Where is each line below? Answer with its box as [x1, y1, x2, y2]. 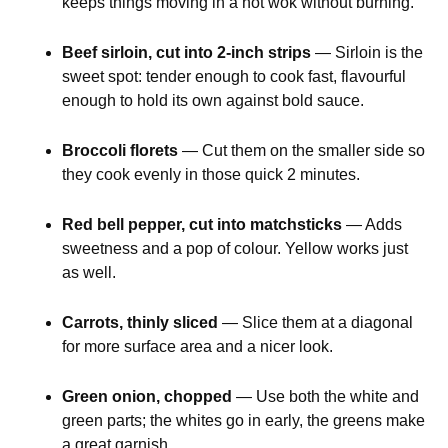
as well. [62, 264, 117, 282]
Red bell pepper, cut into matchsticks [62, 216, 343, 234]
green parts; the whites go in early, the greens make [62, 412, 426, 430]
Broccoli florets [62, 142, 179, 160]
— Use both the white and [232, 388, 420, 406]
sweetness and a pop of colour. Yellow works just [62, 240, 409, 258]
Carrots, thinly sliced [62, 314, 219, 332]
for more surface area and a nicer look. [62, 338, 334, 356]
